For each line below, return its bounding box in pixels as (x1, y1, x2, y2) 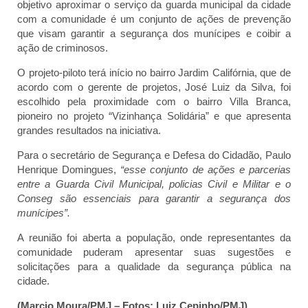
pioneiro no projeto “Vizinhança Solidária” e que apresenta (17, 110, 291, 122)
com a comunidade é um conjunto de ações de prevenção (17, 13, 291, 25)
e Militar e (227, 178, 286, 190)
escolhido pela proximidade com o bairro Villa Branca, (17, 96, 291, 108)
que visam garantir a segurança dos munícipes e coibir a (17, 27, 291, 40)
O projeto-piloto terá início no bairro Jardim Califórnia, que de (17, 67, 291, 79)
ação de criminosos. (17, 42, 108, 54)
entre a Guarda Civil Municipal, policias (17, 178, 208, 190)
